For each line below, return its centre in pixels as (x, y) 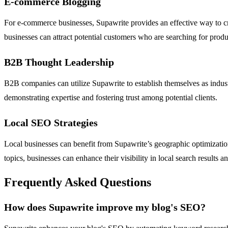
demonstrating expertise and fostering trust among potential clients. (111, 98)
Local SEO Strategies (51, 123)
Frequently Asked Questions (78, 182)
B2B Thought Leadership (59, 62)
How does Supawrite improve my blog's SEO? (105, 207)
